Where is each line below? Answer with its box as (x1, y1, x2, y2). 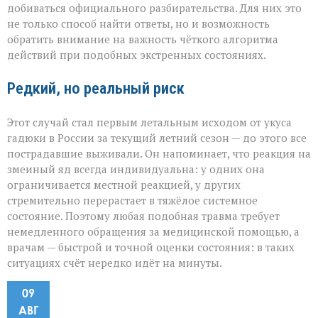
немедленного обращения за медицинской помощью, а (7, 224, 300, 239)
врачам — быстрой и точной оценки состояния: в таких (7, 240, 295, 255)
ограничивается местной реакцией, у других (7, 177, 241, 192)
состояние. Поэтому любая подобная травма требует (7, 209, 280, 224)
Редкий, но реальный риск (7, 79, 185, 98)
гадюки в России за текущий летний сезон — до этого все (7, 131, 307, 146)
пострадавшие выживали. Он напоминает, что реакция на (7, 146, 311, 161)
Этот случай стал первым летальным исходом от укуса (7, 115, 292, 130)
